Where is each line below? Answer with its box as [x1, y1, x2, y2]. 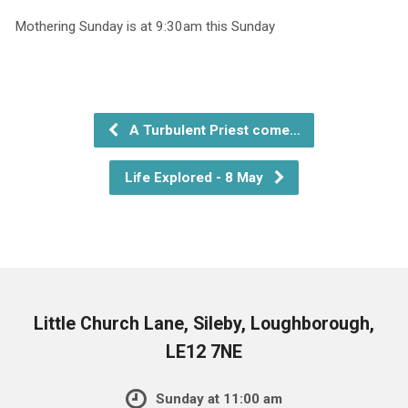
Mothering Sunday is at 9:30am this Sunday [14, 17, 279, 35]
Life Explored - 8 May [124, 168, 267, 186]
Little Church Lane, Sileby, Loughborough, [34, 312, 374, 334]
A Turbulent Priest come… [126, 121, 301, 138]
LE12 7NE [166, 341, 242, 362]
